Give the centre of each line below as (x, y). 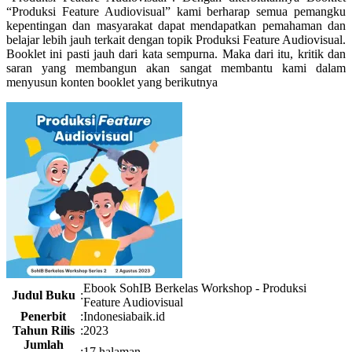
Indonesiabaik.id (124, 316)
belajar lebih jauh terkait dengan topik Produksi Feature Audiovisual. (176, 40)
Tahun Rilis (43, 330)
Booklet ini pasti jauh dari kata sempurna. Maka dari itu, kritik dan (176, 54)
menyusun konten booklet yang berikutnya (112, 82)
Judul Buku (43, 295)
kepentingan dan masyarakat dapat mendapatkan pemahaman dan (176, 26)
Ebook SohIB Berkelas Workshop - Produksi (195, 288)
